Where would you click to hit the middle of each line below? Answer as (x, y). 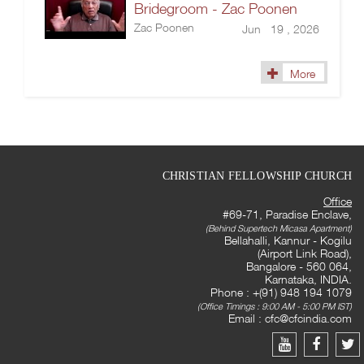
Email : (247, 318)
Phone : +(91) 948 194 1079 (281, 292)
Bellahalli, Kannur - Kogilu (288, 240)
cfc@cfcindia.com (308, 318)
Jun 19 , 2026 (281, 29)
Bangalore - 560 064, (299, 266)
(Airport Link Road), (305, 253)
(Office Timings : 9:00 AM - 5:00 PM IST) (275, 306)
